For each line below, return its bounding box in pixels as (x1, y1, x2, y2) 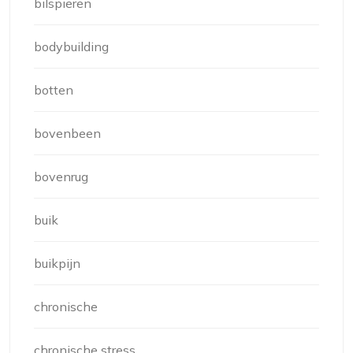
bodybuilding (34, 39, 109, 55)
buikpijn (34, 255, 80, 272)
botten (34, 82, 73, 98)
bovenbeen (34, 125, 101, 142)
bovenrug (34, 169, 88, 185)
